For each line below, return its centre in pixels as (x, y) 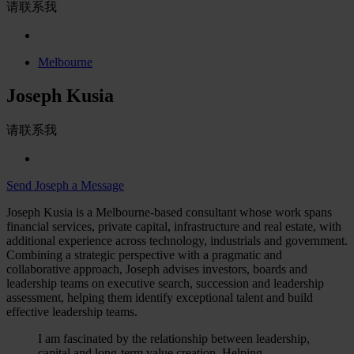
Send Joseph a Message (65, 185)
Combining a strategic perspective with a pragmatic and (144, 254)
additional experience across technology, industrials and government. (177, 240)
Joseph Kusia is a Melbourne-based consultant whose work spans (169, 212)
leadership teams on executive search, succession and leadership (165, 283)
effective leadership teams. (72, 311)
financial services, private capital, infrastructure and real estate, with (174, 226)
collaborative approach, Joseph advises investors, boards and (157, 269)
